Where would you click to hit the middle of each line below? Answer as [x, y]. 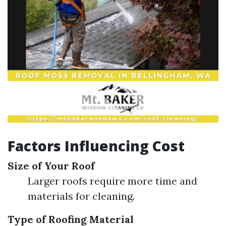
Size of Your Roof [51, 166]
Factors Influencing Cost [96, 146]
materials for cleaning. [81, 196]
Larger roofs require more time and [112, 181]
